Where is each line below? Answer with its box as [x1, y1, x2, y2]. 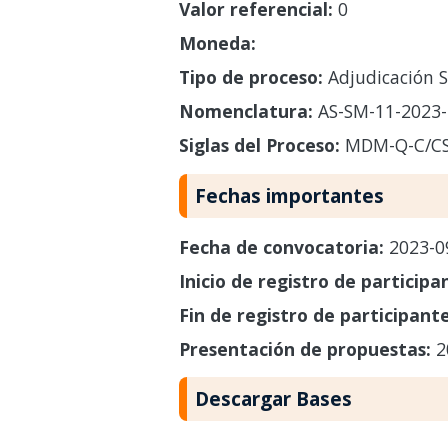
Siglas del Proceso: [178, 132, 340, 157]
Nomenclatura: [178, 98, 313, 123]
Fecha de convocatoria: [178, 234, 389, 259]
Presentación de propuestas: [178, 336, 436, 361]
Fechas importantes [194, 181, 384, 209]
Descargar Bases [194, 385, 352, 413]
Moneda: [178, 30, 256, 55]
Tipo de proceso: [178, 64, 323, 89]
